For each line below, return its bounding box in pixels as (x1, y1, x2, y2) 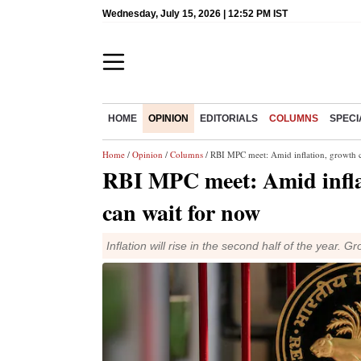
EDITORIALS (200, 114, 258, 123)
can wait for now (102, 196, 260, 229)
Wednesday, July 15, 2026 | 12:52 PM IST (102, 8, 288, 19)
